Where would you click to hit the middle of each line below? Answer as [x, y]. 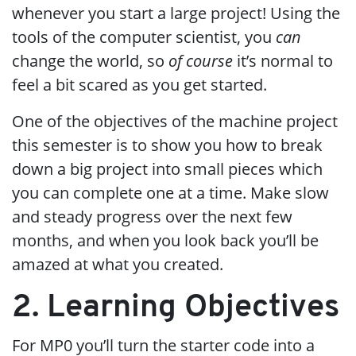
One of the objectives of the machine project [175, 121]
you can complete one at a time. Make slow [170, 193]
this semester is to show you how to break [167, 145]
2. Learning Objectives [176, 308]
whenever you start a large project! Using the [176, 13]
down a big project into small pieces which [167, 169]
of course [201, 61]
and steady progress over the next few [152, 217]
